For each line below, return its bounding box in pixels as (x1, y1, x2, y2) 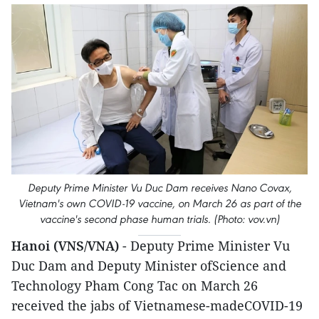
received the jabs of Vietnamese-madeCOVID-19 (11, 297, 303, 315)
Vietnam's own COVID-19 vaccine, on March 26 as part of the (18, 197, 301, 211)
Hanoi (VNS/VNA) (11, 237, 119, 255)
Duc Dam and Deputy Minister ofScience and (11, 257, 286, 275)
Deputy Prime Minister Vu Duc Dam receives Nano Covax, (27, 181, 292, 195)
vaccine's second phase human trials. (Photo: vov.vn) (39, 212, 280, 226)
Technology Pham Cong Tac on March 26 (11, 277, 258, 295)
